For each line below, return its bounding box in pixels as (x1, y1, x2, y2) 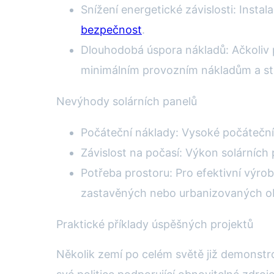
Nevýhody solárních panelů (56, 94, 197, 108)
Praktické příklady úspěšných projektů (56, 217, 253, 231)
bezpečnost (81, 23, 142, 36)
